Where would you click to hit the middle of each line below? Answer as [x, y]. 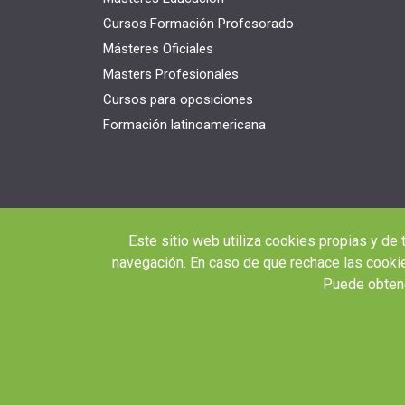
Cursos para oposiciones [178, 99]
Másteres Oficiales [158, 48]
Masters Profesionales [171, 74]
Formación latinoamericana [184, 124]
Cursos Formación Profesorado [198, 23]
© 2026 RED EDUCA [192, 330]
